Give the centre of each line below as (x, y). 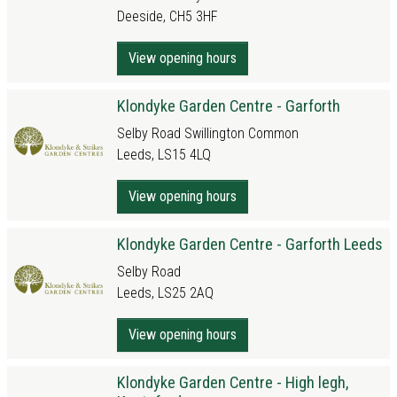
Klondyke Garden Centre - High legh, (233, 382)
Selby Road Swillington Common (208, 133)
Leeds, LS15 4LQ (164, 155)
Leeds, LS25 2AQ (165, 293)
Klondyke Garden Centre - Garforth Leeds (250, 244)
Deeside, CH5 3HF (167, 16)
